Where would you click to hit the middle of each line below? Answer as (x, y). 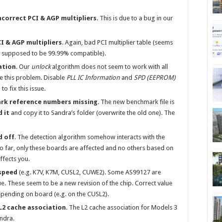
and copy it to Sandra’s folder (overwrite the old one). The (92, 113)
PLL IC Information (93, 78)
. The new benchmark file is (136, 102)
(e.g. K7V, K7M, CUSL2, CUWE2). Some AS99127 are (89, 172)
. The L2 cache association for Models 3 (122, 207)
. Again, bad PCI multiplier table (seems (117, 42)
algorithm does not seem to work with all (109, 67)
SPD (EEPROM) (155, 78)
